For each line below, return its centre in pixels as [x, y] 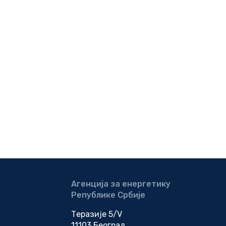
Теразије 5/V [97, 214]
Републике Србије [108, 195]
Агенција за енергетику [121, 184]
